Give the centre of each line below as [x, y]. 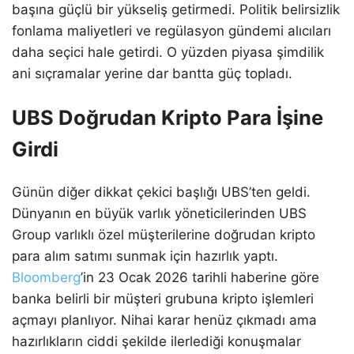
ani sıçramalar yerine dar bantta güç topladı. [152, 73]
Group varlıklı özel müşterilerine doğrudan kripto [164, 235]
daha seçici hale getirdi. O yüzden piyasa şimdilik [168, 52]
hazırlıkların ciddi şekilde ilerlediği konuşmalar [156, 342]
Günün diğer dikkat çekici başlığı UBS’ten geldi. [161, 192]
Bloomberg [46, 278]
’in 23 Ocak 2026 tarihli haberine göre [200, 278]
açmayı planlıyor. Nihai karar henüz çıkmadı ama [164, 320]
